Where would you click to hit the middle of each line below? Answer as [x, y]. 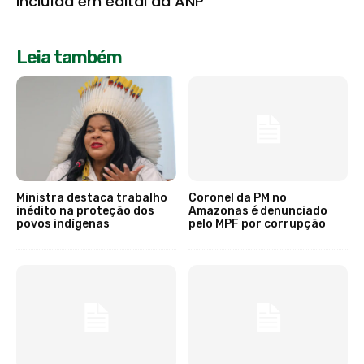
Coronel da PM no [237, 198]
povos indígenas [63, 224]
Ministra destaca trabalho [92, 198]
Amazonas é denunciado [258, 211]
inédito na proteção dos [85, 211]
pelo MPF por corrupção [257, 224]
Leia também [69, 57]
